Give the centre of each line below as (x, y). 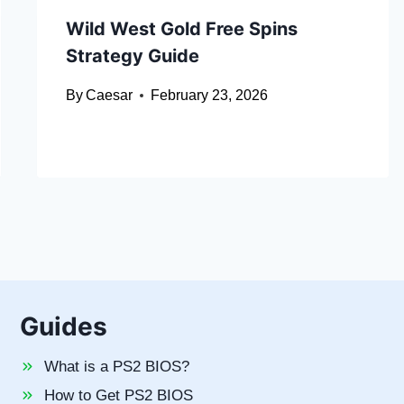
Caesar (109, 96)
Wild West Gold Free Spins (181, 29)
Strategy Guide (132, 56)
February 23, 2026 (209, 96)
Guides (63, 326)
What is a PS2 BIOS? (116, 367)
